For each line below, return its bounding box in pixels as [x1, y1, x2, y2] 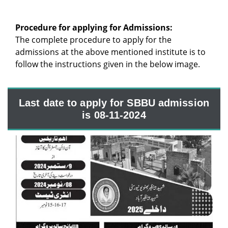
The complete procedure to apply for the [15, 34, 172, 45]
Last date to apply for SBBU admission [19, 97, 209, 108]
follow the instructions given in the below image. [15, 59, 200, 70]
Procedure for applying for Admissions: [15, 22, 173, 33]
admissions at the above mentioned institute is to [15, 46, 206, 58]
